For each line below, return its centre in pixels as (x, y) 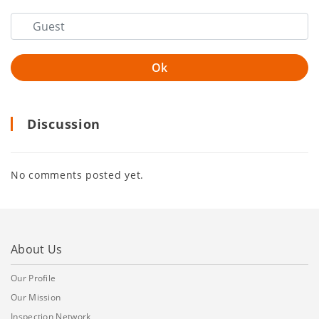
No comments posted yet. (78, 174)
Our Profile (33, 278)
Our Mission (36, 297)
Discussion (64, 124)
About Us (37, 249)
